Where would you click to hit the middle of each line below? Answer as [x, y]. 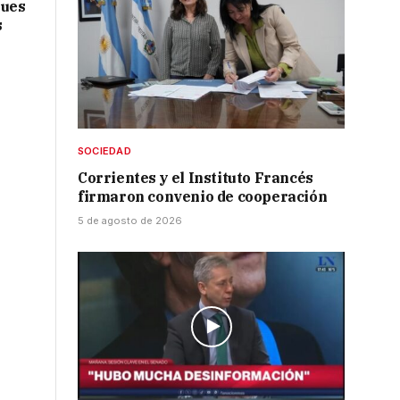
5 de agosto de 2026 [130, 221]
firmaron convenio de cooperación [203, 197]
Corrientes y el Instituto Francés [196, 178]
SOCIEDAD [104, 151]
